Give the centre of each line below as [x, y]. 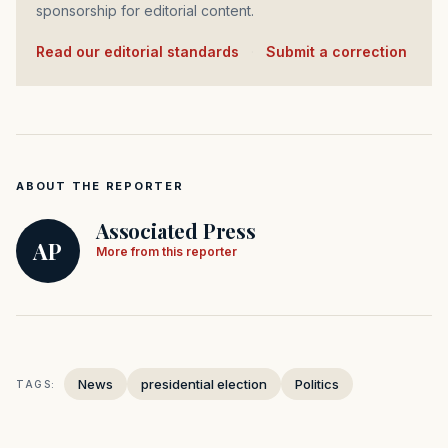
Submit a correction [336, 52]
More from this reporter [166, 252]
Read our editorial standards [142, 52]
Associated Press [176, 231]
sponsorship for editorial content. [145, 11]
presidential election [204, 384]
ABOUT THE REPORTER [100, 186]
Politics [317, 384]
